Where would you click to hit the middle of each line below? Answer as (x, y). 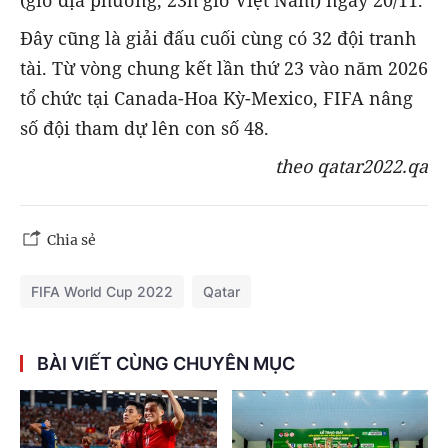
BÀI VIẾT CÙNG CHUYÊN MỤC (166, 364)
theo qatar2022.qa (351, 166)
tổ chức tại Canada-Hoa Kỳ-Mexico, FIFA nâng (216, 98)
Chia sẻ (71, 240)
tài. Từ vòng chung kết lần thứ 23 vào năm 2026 (224, 68)
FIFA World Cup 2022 (102, 292)
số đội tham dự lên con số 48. (144, 128)
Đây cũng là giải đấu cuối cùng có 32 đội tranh (218, 38)
